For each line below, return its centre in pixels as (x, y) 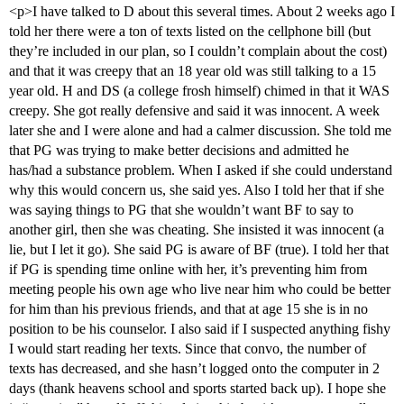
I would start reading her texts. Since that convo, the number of (188, 349)
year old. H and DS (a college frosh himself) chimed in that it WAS (199, 91)
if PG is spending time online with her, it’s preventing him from (188, 270)
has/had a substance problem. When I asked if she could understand (201, 170)
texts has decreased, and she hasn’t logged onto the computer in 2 (194, 369)
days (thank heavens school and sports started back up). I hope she (197, 389)
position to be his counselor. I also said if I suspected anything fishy (200, 329)
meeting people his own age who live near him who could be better (200, 289)
